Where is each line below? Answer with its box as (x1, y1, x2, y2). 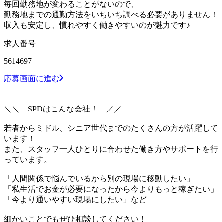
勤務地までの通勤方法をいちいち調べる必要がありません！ (4, 10, 218, 19)
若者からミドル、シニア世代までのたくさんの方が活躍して (4, 123, 218, 132)
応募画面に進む (4, 74, 59, 83)
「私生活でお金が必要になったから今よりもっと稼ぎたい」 (4, 184, 218, 193)
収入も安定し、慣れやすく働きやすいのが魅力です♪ (4, 20, 190, 29)
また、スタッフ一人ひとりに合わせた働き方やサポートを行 (4, 144, 218, 153)
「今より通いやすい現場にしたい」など (4, 195, 147, 204)
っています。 (4, 155, 52, 164)
